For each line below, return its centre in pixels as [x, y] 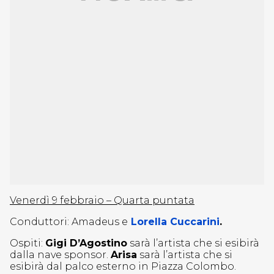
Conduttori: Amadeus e [69, 222]
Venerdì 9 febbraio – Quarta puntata [102, 200]
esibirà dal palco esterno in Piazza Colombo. [123, 266]
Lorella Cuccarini [175, 222]
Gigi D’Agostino [86, 243]
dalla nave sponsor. [60, 255]
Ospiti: [28, 243]
